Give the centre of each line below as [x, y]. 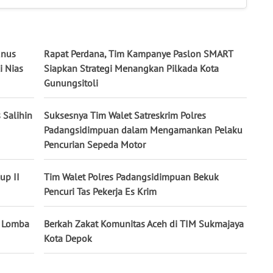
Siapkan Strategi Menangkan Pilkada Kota [131, 69]
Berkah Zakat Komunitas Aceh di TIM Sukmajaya [144, 224]
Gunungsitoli [71, 83]
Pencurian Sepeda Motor [95, 145]
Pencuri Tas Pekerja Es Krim [100, 192]
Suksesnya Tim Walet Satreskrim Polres [125, 115]
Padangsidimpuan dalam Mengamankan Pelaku [143, 130]
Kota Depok [68, 239]
